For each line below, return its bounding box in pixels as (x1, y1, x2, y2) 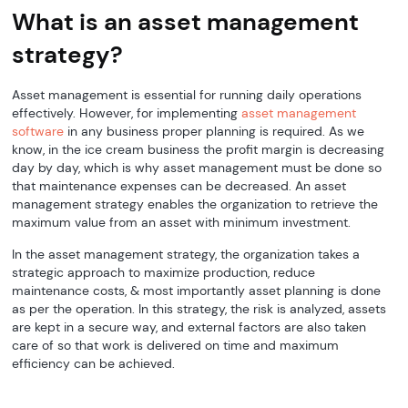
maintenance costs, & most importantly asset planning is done (12, 282, 382, 300)
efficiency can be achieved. (12, 355, 183, 372)
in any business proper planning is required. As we (64, 123, 365, 140)
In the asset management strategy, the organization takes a (12, 246, 361, 263)
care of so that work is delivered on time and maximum (12, 337, 340, 354)
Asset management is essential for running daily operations (12, 87, 362, 104)
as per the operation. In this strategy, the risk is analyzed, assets (12, 301, 387, 318)
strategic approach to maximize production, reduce (12, 264, 316, 281)
